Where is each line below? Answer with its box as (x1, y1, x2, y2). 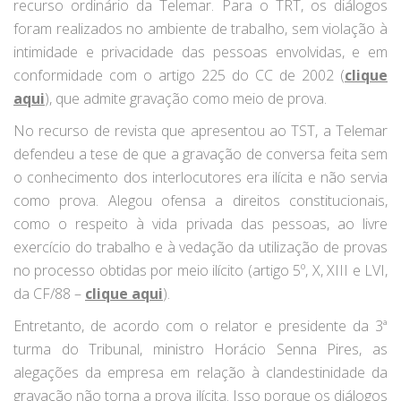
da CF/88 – (13, 284, 85, 304)
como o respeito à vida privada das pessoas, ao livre (13, 214, 388, 235)
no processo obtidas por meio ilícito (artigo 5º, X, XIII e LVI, (13, 260, 388, 281)
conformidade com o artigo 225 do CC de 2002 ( (13, 65, 345, 86)
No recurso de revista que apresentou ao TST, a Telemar (13, 121, 388, 141)
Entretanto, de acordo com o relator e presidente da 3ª (13, 316, 388, 337)
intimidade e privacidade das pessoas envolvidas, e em (13, 42, 388, 63)
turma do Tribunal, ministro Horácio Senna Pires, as (13, 339, 388, 360)
